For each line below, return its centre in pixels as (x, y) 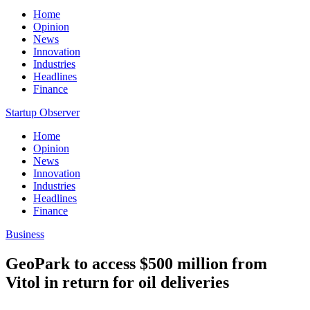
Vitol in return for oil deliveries (117, 282)
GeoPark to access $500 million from (136, 263)
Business (25, 234)
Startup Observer (43, 112)
